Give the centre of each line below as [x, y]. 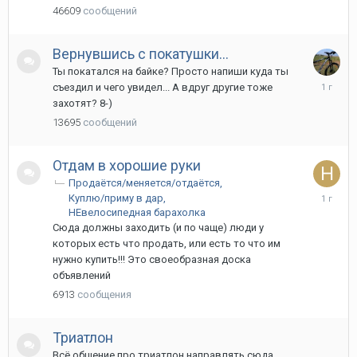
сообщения [104, 295]
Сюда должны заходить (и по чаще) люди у [158, 228]
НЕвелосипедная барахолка [137, 213]
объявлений [82, 276]
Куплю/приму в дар [116, 198]
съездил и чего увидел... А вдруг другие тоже [163, 88]
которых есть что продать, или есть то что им [167, 244]
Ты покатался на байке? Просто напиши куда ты [171, 72]
